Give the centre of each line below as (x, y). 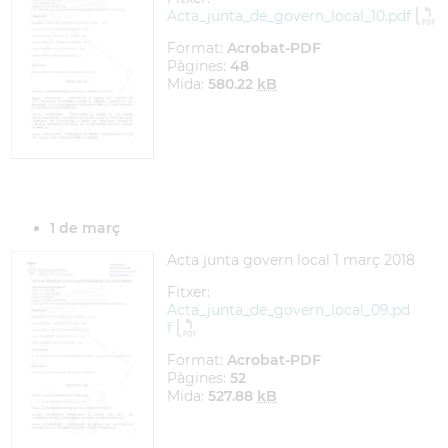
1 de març (85, 228)
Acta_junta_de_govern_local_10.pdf (289, 16)
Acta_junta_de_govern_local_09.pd (288, 310)
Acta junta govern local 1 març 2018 (291, 260)
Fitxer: (188, 292)
